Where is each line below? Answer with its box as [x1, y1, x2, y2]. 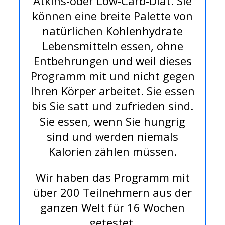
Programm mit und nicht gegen [30, 68, 195, 84]
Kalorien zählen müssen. [48, 144, 177, 159]
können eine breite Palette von [32, 8, 193, 24]
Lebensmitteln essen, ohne [42, 38, 183, 54]
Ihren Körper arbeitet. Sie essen [30, 83, 195, 99]
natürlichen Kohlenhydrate [42, 23, 183, 39]
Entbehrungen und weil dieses [33, 53, 192, 69]
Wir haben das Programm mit [35, 170, 190, 185]
